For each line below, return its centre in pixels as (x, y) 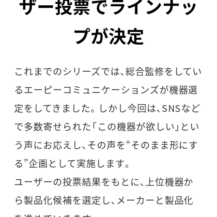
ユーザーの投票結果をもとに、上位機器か (104, 181)
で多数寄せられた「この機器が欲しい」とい (107, 126)
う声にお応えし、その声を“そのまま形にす (106, 145)
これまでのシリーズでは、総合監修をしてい (108, 71)
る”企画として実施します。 (73, 163)
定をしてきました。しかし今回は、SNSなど (108, 108)
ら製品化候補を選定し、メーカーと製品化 (104, 200)
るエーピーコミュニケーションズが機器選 (106, 89)
